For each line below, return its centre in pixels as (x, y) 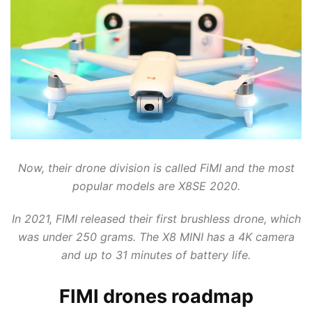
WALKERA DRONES (83, 11)
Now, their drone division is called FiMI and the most (156, 167)
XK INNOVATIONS (80, 29)
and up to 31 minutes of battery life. (156, 255)
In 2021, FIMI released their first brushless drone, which (156, 218)
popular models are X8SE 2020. (156, 186)
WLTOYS (203, 11)
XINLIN (245, 11)
